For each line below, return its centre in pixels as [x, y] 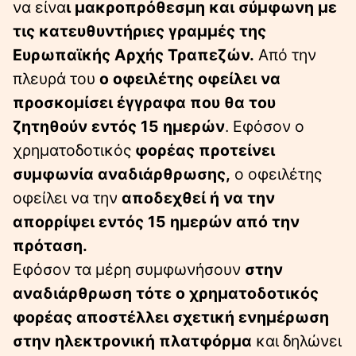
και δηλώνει [297, 341]
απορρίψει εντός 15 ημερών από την [156, 221]
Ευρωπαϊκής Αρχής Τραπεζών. [133, 54]
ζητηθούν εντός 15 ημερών [119, 126]
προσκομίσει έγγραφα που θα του [144, 102]
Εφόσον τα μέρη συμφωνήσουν [127, 269]
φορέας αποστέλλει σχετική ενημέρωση [171, 317]
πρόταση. [50, 245]
